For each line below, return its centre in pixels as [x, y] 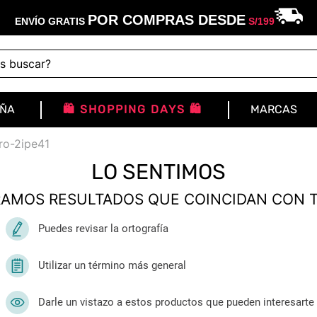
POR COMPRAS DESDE [166, 20]
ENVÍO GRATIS [51, 21]
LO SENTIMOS [158, 172]
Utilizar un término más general [112, 265]
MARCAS [274, 109]
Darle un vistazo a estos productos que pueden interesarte [176, 302]
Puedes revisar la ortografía [103, 229]
